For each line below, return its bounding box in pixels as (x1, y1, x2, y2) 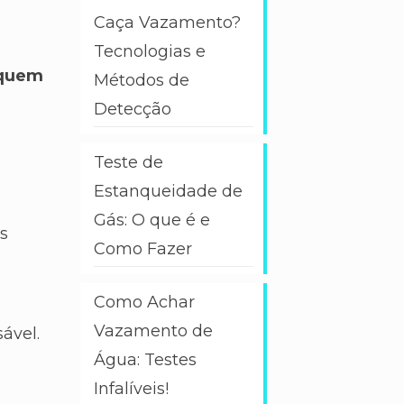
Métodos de (93, 70, 189, 90)
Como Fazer (93, 239, 192, 259)
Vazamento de (93, 321, 213, 341)
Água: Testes (93, 350, 197, 370)
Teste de (93, 152, 163, 172)
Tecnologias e (93, 41, 206, 61)
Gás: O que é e (93, 210, 210, 230)
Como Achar (93, 292, 195, 312)
